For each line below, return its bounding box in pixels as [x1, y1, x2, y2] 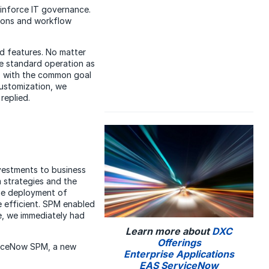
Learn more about [125, 225, 213, 238]
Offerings [157, 237, 201, 249]
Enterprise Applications [124, 248, 235, 261]
